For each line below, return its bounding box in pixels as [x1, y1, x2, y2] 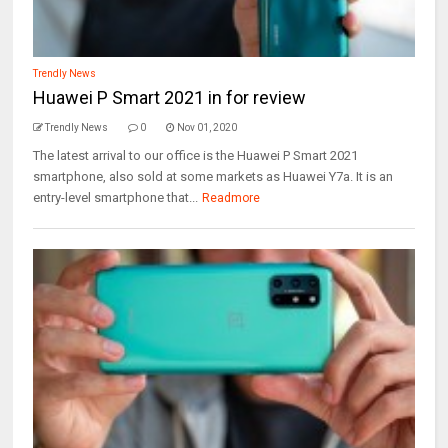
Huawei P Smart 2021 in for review [33, 87, 307, 108]
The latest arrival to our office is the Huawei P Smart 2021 [33, 148, 359, 163]
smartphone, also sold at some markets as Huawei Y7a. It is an [33, 169, 394, 184]
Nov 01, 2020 [177, 122, 238, 133]
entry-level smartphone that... [33, 190, 199, 205]
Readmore [202, 191, 261, 205]
